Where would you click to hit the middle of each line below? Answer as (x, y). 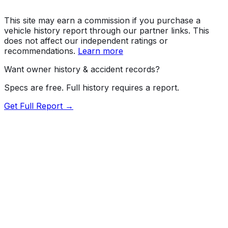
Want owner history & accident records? (82, 69)
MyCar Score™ (32, 202)
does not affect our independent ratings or (86, 40)
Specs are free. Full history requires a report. (92, 87)
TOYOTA (43, 220)
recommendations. (40, 51)
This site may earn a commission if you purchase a (102, 20)
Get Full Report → (39, 106)
